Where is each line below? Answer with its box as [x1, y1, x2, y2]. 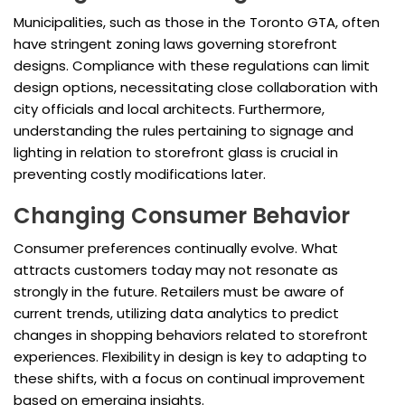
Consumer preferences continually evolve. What [14, 239, 338, 259]
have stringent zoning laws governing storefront [14, 34, 337, 54]
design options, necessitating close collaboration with [14, 78, 378, 98]
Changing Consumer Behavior [14, 201, 350, 231]
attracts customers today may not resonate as [14, 260, 338, 280]
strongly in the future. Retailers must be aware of [14, 282, 344, 302]
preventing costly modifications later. [14, 165, 266, 184]
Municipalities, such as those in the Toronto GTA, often [14, 13, 380, 33]
